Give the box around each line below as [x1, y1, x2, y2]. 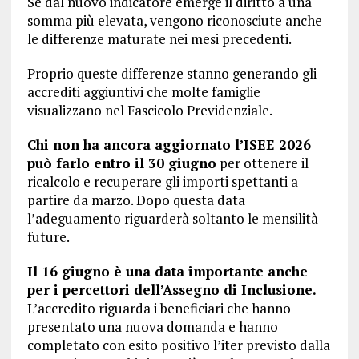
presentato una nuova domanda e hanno [26, 317, 278, 336]
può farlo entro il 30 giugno [26, 154, 216, 172]
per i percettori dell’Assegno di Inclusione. [26, 280, 317, 299]
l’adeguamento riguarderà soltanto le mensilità [26, 209, 318, 228]
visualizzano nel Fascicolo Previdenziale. [26, 101, 272, 119]
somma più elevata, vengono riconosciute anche [26, 11, 322, 30]
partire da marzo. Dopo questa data [26, 191, 245, 209]
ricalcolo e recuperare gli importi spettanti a [26, 172, 298, 191]
